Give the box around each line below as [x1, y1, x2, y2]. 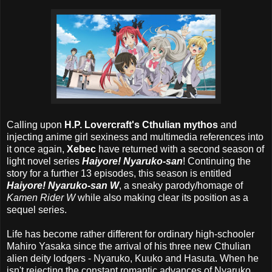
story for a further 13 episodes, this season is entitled [7, 168, 231, 178]
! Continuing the [183, 155, 251, 166]
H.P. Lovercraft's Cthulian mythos [64, 119, 218, 130]
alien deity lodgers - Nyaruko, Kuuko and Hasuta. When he [7, 253, 259, 263]
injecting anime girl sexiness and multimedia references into [7, 131, 263, 142]
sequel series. [7, 204, 67, 215]
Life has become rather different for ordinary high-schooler [7, 228, 254, 239]
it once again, [7, 143, 67, 154]
